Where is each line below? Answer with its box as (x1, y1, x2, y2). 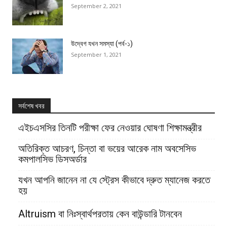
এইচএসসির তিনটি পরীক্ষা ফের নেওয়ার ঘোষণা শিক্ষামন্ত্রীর (18, 122, 202, 134)
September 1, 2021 (71, 51, 122, 59)
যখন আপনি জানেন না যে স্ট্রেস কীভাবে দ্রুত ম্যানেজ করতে (18, 174, 210, 186)
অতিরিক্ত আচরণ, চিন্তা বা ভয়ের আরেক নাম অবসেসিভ (18, 142, 196, 155)
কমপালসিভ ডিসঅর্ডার (18, 153, 87, 166)
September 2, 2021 (71, 2, 122, 10)
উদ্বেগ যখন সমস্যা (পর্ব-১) (71, 40, 133, 48)
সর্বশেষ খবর (18, 102, 45, 110)
